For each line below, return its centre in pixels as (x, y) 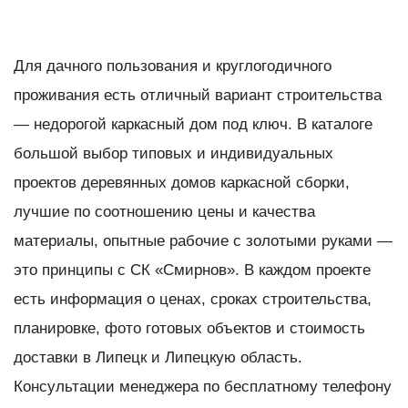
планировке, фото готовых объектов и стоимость (189, 328)
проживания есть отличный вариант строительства (198, 95)
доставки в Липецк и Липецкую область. (158, 357)
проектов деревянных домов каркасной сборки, (182, 183)
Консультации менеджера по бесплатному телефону (203, 387)
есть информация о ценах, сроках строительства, (193, 299)
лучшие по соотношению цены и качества (164, 212)
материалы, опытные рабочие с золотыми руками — (203, 241)
